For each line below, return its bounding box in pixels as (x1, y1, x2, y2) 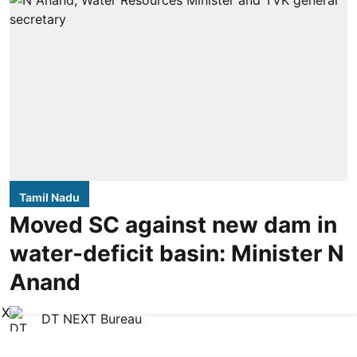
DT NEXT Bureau (41, 310, 142, 327)
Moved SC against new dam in (10, 210, 337, 238)
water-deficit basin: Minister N (10, 239, 344, 267)
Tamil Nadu (19, 190, 80, 204)
